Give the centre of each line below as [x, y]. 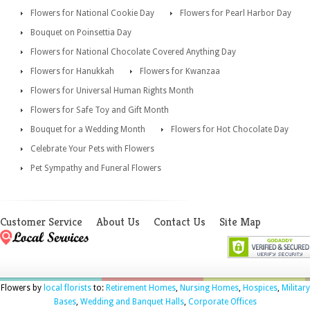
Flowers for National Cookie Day [92, 13]
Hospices [260, 288]
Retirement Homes [140, 288]
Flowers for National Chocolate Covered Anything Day [133, 52]
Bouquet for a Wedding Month [88, 130]
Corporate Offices [222, 302]
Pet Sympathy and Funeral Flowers [96, 168]
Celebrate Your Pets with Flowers [92, 149]
